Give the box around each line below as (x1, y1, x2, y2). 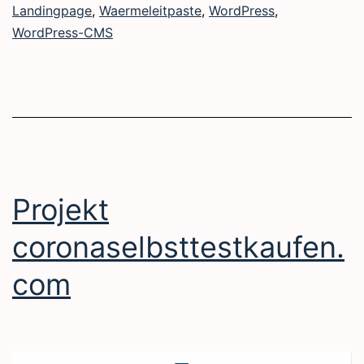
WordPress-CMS (12, 24, 113, 41)
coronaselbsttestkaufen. (12, 228, 344, 265)
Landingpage (12, 2, 92, 19)
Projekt (12, 191, 109, 227)
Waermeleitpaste (99, 2, 201, 19)
